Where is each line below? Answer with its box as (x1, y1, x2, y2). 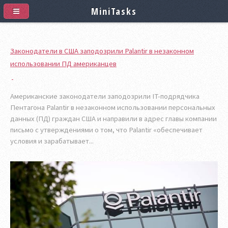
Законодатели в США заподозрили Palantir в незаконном (10, 46, 194, 55)
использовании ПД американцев (10, 59, 117, 68)
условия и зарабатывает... (10, 136, 94, 146)
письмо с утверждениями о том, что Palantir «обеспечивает (10, 125, 203, 134)
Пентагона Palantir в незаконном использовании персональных (10, 102, 215, 112)
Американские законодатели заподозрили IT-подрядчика (10, 91, 199, 101)
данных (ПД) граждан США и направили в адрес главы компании (10, 113, 217, 123)
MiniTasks (91, 5, 137, 17)
